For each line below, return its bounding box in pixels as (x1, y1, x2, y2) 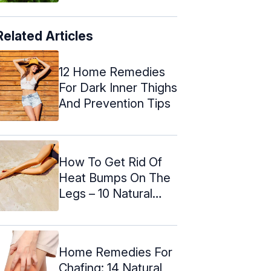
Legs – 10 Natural (59, 186, 152, 201)
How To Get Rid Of (59, 154, 162, 169)
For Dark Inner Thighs (59, 80, 177, 95)
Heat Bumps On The (59, 170, 171, 185)
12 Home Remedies (59, 64, 165, 79)
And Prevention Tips (59, 96, 171, 111)
